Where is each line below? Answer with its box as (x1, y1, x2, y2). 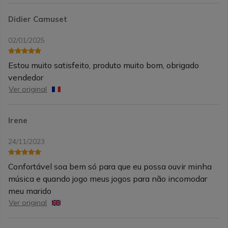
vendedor (8, 72, 44, 83)
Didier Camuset (8, 14, 68, 24)
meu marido (8, 186, 52, 196)
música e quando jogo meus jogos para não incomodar (8, 174, 208, 184)
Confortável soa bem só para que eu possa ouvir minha (8, 161, 212, 172)
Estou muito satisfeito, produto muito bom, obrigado (8, 60, 199, 71)
